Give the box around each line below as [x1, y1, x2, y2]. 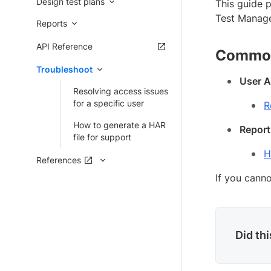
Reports [36, 18, 67, 28]
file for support [73, 132, 131, 142]
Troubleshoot [36, 64, 93, 74]
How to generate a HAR [73, 120, 166, 130]
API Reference [36, 41, 93, 51]
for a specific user [73, 98, 144, 108]
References [36, 155, 81, 165]
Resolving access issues [73, 86, 168, 96]
